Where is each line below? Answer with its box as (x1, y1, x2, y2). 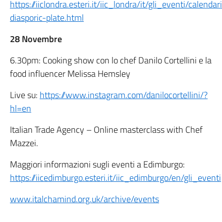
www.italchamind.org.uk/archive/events (10, 192, 159, 206)
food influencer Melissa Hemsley (10, 67, 130, 80)
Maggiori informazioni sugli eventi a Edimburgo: (10, 158, 185, 171)
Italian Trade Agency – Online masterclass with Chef (10, 123, 203, 136)
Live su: (10, 88, 40, 102)
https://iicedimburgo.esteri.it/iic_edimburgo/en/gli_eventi (10, 171, 221, 184)
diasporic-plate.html (10, 11, 84, 24)
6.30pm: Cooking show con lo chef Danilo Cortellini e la (10, 54, 212, 67)
